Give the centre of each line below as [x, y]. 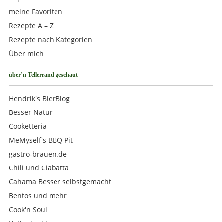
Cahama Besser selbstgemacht [60, 182]
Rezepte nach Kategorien [50, 40]
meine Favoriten [35, 12]
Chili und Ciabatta [39, 168]
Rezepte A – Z [31, 26]
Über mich [26, 54]
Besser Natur [30, 112]
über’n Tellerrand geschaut [43, 75]
